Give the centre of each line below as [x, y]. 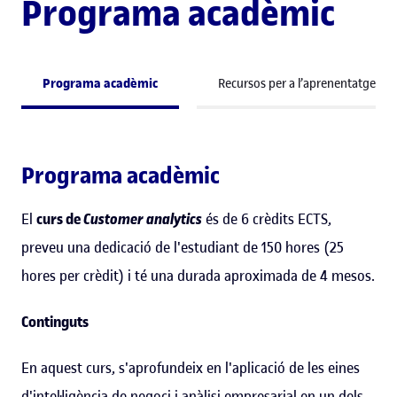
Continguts [55, 322]
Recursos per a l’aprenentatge [297, 84]
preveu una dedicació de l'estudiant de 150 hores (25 [183, 248]
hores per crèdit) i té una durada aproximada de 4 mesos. [198, 276]
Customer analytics [143, 219]
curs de [60, 219]
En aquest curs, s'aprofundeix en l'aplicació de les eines [191, 368]
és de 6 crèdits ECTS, [267, 219]
